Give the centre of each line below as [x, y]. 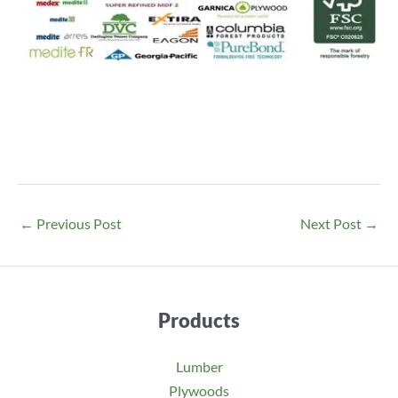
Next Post [332, 224]
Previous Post [78, 224]
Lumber [199, 366]
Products [199, 321]
